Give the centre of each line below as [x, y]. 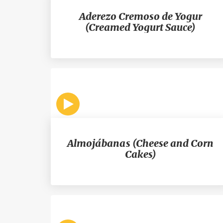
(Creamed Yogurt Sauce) [140, 27]
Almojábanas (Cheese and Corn [140, 143]
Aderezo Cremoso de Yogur [140, 16]
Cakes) [140, 154]
